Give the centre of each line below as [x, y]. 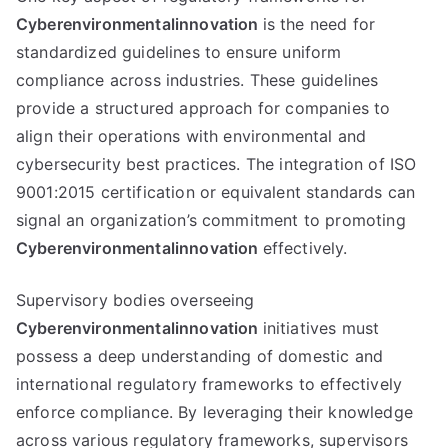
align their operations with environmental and [191, 136]
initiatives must [321, 328]
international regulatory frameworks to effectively [209, 384]
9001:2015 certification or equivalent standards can [216, 192]
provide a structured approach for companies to [203, 108]
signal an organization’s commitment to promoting [211, 220]
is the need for [319, 24]
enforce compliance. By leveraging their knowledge [214, 412]
